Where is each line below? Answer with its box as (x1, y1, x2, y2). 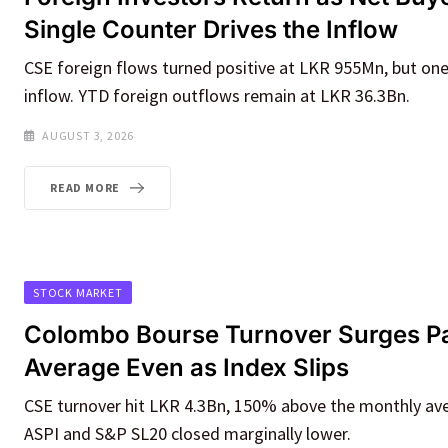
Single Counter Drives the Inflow (24, 14, 398, 44)
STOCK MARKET (33, 284, 123, 300)
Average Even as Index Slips (24, 352, 349, 382)
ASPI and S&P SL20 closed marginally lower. (24, 421, 351, 445)
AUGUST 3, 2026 (42, 127, 135, 143)
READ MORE (50, 179, 121, 195)
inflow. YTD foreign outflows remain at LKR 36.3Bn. (24, 83, 410, 107)
